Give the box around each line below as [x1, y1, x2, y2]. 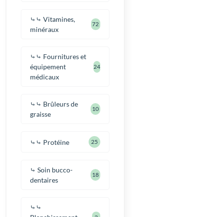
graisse [30, 110, 51, 119]
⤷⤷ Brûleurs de [30, 100, 78, 108]
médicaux [30, 73, 60, 81]
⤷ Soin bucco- [30, 166, 73, 174]
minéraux [30, 25, 59, 34]
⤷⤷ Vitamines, [30, 15, 76, 24]
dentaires [30, 176, 59, 185]
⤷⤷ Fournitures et [30, 52, 87, 61]
